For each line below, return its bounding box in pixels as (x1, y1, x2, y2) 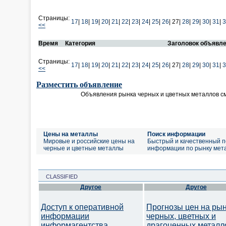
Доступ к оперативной (41, 203, 124, 211)
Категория (65, 40, 95, 47)
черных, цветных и (146, 212, 216, 220)
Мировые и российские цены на (43, 138, 135, 145)
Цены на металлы (43, 131, 98, 138)
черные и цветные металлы (43, 145, 124, 152)
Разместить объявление (36, 80, 122, 89)
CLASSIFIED (40, 174, 78, 180)
